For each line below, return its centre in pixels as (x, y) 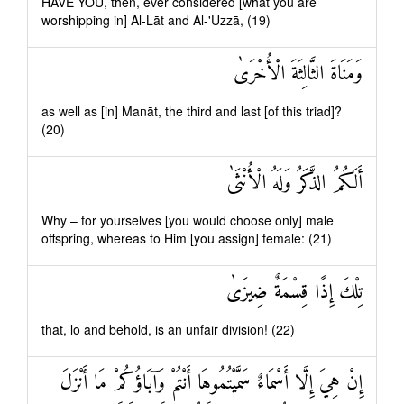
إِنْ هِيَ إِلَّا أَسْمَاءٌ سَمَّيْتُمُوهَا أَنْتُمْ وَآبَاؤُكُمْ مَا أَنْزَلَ (211, 384)
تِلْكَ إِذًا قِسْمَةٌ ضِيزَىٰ (294, 293)
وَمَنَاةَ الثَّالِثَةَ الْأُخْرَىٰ (298, 74)
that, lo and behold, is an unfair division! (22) (168, 329)
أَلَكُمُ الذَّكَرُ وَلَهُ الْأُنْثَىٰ (295, 184)
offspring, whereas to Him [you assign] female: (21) (187, 238)
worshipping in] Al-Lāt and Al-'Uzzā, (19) (156, 20)
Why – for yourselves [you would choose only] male (188, 220)
